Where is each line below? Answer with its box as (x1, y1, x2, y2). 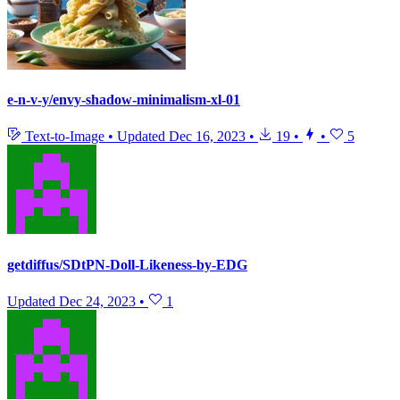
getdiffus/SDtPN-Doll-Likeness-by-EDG (7, 256, 247, 272)
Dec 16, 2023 (169, 129, 246, 145)
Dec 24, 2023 (59, 293, 136, 309)
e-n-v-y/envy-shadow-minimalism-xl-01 (7, 92, 240, 108)
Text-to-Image (21, 129, 108, 145)
